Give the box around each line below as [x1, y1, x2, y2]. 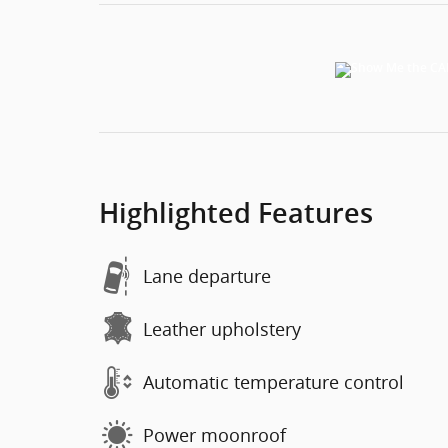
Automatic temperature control [143, 370, 404, 394]
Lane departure [143, 264, 271, 288]
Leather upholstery [143, 317, 301, 341]
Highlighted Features [99, 197, 373, 229]
